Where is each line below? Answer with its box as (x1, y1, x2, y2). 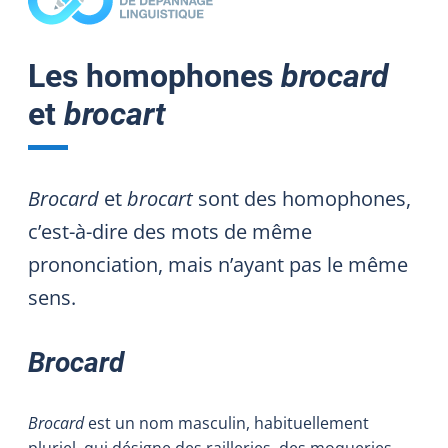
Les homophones (28, 56, 281, 95)
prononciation (28, 250, 158, 278)
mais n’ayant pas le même (163, 250, 408, 278)
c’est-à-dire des (28, 217, 171, 245)
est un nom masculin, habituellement (84, 411, 369, 434)
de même (219, 217, 312, 245)
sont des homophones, (198, 184, 411, 212)
